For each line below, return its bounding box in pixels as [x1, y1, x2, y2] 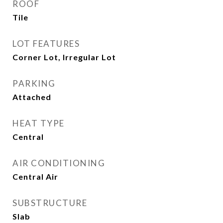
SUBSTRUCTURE [12, 198, 87, 208]
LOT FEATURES [12, 38, 80, 49]
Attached [12, 92, 51, 102]
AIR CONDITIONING [12, 158, 105, 168]
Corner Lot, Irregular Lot [12, 52, 116, 62]
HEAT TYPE [12, 118, 65, 128]
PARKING [12, 78, 56, 89]
